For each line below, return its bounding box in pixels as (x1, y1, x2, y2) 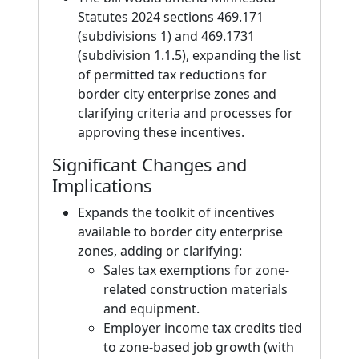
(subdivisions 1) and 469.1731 (78, 27, 255, 45)
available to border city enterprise (78, 223, 283, 240)
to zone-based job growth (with (103, 338, 294, 356)
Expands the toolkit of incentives (78, 204, 275, 221)
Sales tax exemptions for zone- (103, 261, 289, 279)
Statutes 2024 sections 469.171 (78, 8, 264, 26)
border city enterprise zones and (78, 85, 276, 103)
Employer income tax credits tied (103, 319, 302, 337)
